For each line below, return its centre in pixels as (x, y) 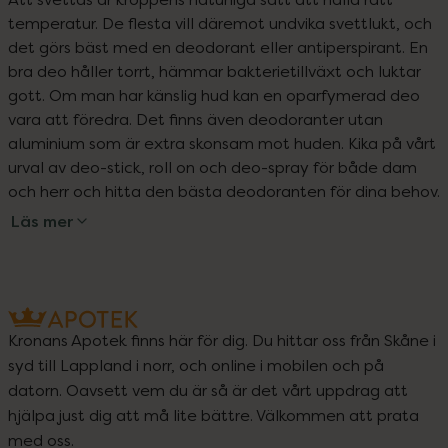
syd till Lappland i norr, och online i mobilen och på (196, 364)
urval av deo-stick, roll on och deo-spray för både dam (212, 167)
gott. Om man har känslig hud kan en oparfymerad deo (214, 95)
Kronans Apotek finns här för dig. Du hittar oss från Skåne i (222, 339)
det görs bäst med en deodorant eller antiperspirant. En (218, 47)
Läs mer (42, 221)
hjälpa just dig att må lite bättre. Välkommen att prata (213, 414)
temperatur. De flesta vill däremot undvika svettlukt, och (220, 23)
